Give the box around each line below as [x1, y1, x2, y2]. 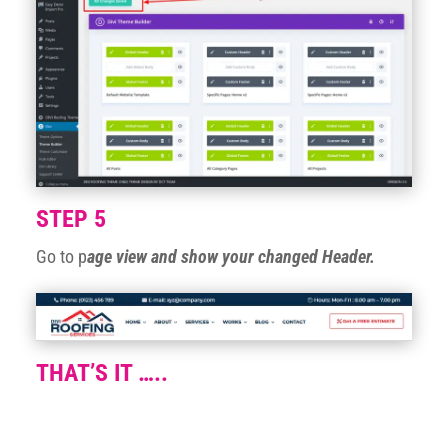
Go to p [35, 245, 87, 267]
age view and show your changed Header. [86, 245, 375, 267]
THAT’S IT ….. [35, 359, 168, 388]
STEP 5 [35, 204, 106, 233]
